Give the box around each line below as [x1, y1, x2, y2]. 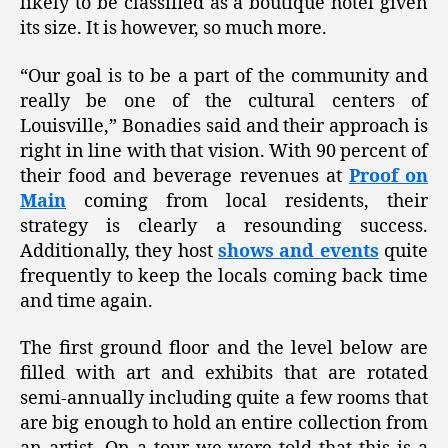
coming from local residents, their [66, 189, 428, 213]
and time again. [20, 289, 153, 313]
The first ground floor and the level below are [20, 337, 428, 361]
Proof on [348, 164, 429, 188]
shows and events [218, 239, 379, 263]
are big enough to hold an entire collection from [20, 412, 428, 436]
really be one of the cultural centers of [20, 89, 428, 113]
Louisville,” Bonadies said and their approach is [20, 114, 428, 138]
